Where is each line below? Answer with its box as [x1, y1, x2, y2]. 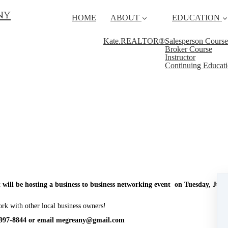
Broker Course [165, 45, 212, 53]
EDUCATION [172, 13, 220, 22]
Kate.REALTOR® [103, 37, 165, 45]
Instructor [165, 53, 195, 62]
